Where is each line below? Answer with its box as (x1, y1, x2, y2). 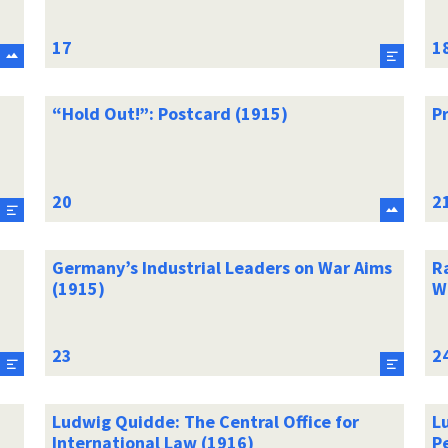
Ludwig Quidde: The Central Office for (51, 409, 359, 433)
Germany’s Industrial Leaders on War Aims (51, 255, 392, 279)
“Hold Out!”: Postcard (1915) (51, 101, 288, 125)
